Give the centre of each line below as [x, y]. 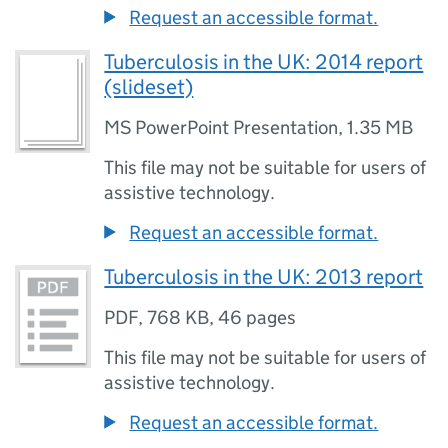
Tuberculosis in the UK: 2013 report [264, 277]
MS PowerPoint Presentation [221, 127]
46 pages [257, 317]
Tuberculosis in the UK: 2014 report [264, 62]
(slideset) [149, 87]
